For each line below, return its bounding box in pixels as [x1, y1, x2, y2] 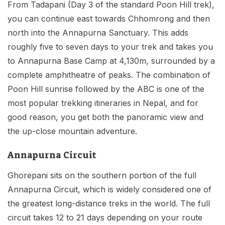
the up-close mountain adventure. [8, 126, 137, 137]
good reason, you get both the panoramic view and [8, 112, 203, 123]
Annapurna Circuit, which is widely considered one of [8, 184, 211, 195]
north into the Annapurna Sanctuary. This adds [8, 28, 188, 38]
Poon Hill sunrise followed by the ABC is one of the [8, 84, 204, 94]
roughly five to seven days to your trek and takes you [8, 42, 213, 52]
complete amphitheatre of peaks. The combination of [8, 70, 210, 80]
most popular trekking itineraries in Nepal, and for [8, 98, 198, 108]
